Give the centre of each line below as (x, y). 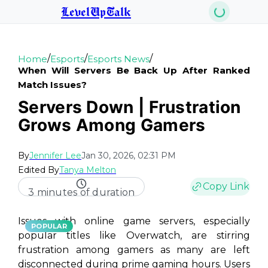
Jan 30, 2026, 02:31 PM (129, 156)
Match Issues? (52, 85)
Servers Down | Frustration (130, 107)
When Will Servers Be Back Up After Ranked (134, 70)
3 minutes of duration (82, 192)
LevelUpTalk (96, 11)
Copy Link (226, 186)
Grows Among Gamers (112, 125)
